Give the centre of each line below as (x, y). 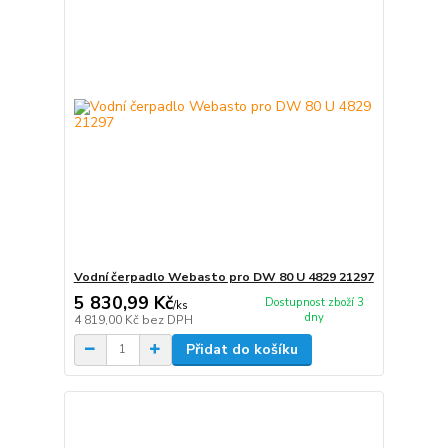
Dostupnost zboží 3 (314, 302)
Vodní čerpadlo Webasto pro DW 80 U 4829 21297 (223, 277)
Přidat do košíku (241, 349)
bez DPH (167, 319)
